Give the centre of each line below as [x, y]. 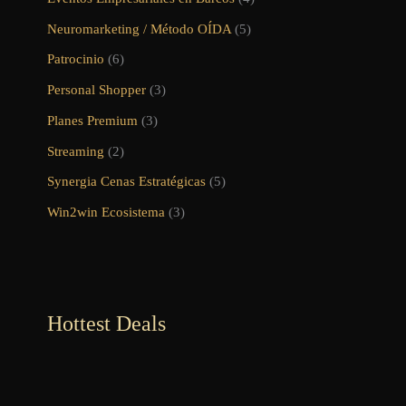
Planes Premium [92, 120]
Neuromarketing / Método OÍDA [139, 29]
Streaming [76, 151]
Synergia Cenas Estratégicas [126, 182]
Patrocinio [76, 59]
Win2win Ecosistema [106, 213]
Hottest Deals [106, 324]
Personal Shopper [97, 90]
